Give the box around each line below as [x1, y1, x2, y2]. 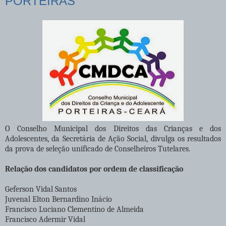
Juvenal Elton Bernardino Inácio [5, 194, 112, 204]
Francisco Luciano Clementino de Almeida [5, 204, 144, 214]
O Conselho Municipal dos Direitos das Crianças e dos [5, 124, 221, 133]
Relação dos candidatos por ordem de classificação [5, 164, 183, 174]
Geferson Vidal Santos [5, 184, 77, 194]
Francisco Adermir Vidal [5, 214, 85, 224]
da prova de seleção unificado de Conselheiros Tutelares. [5, 144, 190, 153]
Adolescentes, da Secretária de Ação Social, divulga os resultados [5, 134, 221, 143]
